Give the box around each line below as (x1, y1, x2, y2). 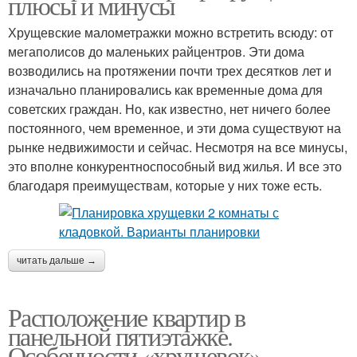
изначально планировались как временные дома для (8, 80, 323, 99)
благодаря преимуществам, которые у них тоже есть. (8, 176, 325, 194)
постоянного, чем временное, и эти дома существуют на (8, 119, 341, 137)
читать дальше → (17, 255, 96, 266)
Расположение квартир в (8, 300, 245, 334)
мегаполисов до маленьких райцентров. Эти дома (8, 42, 304, 61)
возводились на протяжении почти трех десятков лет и (8, 61, 331, 80)
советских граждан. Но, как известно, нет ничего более (8, 100, 331, 118)
